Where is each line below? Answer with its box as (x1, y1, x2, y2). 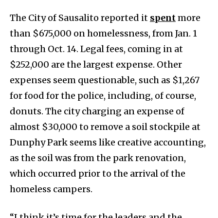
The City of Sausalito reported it (10, 12, 150, 24)
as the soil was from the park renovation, (10, 152, 186, 164)
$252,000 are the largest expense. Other (10, 59, 182, 71)
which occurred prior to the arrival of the (10, 168, 185, 180)
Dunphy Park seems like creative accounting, (10, 137, 206, 148)
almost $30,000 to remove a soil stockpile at (10, 121, 200, 133)
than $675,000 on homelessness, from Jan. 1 (10, 28, 197, 39)
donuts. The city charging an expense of (10, 106, 184, 117)
